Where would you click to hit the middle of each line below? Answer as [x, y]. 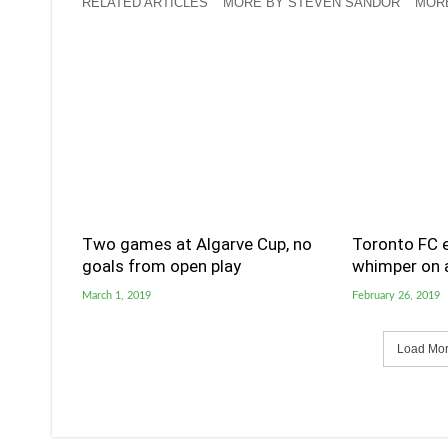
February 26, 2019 [395, 295]
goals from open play [161, 265]
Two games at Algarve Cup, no [197, 243]
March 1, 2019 [116, 295]
